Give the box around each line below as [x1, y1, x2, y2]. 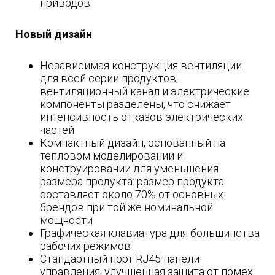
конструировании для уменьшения [40, 162, 219, 176]
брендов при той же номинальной [40, 201, 213, 214]
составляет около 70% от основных [40, 188, 223, 201]
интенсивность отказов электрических [40, 110, 243, 124]
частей [40, 123, 74, 137]
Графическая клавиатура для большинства [40, 227, 260, 240]
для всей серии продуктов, [40, 72, 178, 85]
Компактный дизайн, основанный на [40, 136, 225, 150]
